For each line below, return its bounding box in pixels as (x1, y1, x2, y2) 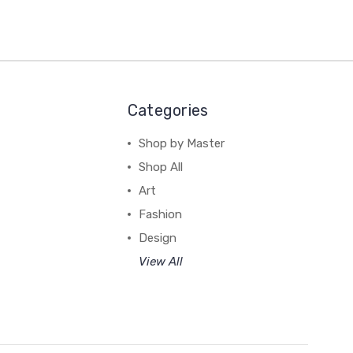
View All (138, 254, 183, 269)
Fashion (138, 206, 182, 221)
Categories (127, 100, 209, 120)
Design (138, 230, 176, 245)
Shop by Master (138, 136, 225, 150)
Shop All (138, 159, 183, 174)
